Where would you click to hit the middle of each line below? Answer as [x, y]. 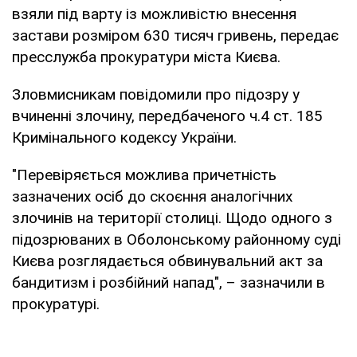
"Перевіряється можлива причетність [144, 175]
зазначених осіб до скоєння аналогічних [152, 196]
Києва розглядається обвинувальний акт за [167, 261]
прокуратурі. [56, 304]
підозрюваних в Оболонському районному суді [177, 239]
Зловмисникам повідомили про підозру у [156, 94]
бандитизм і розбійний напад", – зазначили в [169, 282]
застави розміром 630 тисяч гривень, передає [175, 35]
